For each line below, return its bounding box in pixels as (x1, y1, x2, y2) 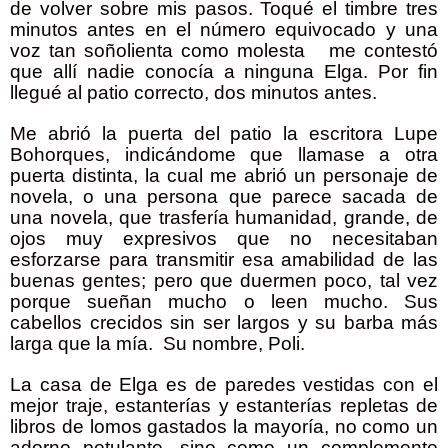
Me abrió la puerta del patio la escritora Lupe (10, 123, 438, 145)
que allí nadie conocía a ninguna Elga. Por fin (10, 61, 438, 83)
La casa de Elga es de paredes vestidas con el (10, 374, 438, 396)
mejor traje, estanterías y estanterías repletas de (10, 395, 438, 417)
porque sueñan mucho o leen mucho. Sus (10, 291, 438, 313)
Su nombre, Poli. (163, 333, 305, 355)
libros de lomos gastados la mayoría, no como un (10, 416, 438, 438)
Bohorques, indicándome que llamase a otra (10, 144, 438, 166)
